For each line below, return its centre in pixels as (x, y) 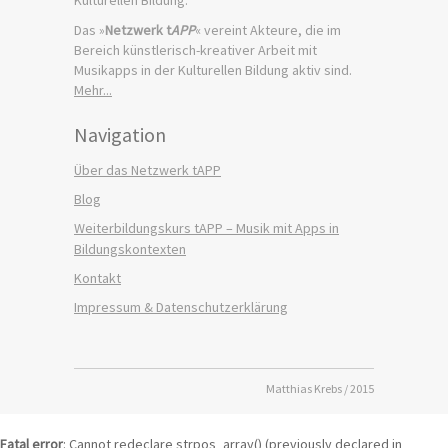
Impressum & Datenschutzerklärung (181, 306)
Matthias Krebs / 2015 (320, 388)
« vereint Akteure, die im (268, 29)
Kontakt (97, 277)
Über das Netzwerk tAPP (147, 169)
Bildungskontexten (130, 248)
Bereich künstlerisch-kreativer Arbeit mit (195, 49)
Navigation (120, 134)
